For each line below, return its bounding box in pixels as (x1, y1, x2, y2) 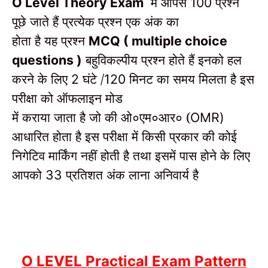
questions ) (12, 51, 82, 68)
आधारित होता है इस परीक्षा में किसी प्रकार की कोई (12, 127, 237, 145)
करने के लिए (12, 69, 71, 87)
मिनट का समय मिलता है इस (129, 69, 254, 87)
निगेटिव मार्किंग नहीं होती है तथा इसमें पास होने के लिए (12, 146, 250, 164)
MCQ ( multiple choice (89, 32, 227, 48)
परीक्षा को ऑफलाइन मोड (12, 89, 123, 106)
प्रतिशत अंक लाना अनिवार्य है (66, 165, 199, 183)
